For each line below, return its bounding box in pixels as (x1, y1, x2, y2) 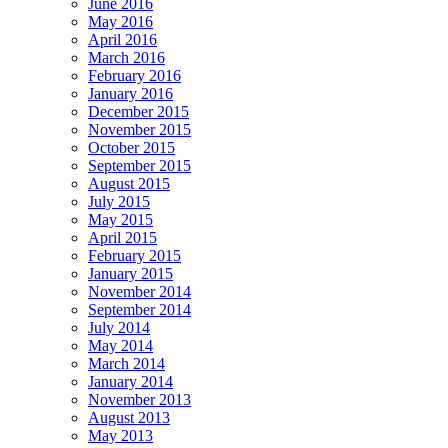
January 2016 (88, 85, 173, 103)
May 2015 (88, 211, 153, 229)
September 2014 (88, 301, 191, 319)
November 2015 (88, 121, 191, 139)
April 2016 (88, 31, 157, 49)
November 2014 (88, 283, 191, 301)
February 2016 (88, 67, 181, 85)
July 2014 (88, 319, 150, 337)
